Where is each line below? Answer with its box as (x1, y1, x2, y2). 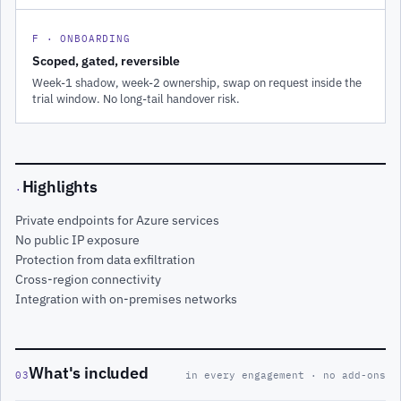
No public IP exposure (15, 232, 140, 249)
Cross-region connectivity (15, 271, 161, 288)
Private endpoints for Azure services (15, 212, 219, 229)
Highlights (21, 176, 98, 198)
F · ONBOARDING (32, 31, 131, 45)
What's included (29, 362, 149, 383)
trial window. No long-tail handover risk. (32, 90, 240, 106)
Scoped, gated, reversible (32, 52, 180, 69)
